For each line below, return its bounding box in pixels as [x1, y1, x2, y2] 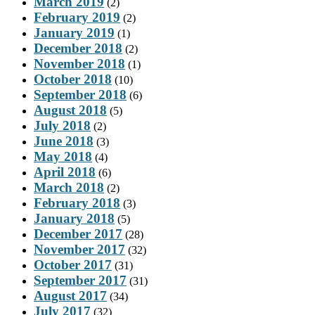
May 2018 [34, 148, 92, 164]
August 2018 [34, 102, 107, 117]
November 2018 [34, 56, 125, 71]
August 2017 [34, 288, 107, 303]
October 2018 [34, 71, 112, 86]
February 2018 [34, 195, 120, 210]
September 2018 [34, 86, 127, 102]
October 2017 [34, 257, 112, 272]
